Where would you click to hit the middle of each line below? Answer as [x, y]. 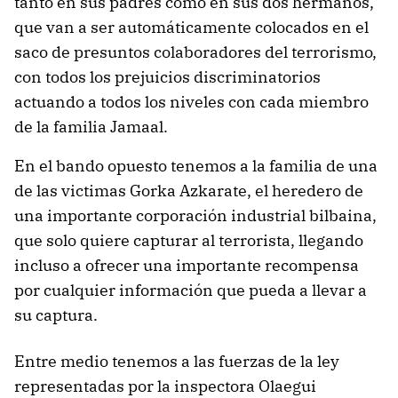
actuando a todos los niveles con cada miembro [191, 101]
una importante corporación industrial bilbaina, [195, 215]
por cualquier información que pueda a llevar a [191, 290]
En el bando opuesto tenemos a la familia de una [196, 165]
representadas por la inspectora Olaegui [165, 386]
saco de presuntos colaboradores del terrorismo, [195, 52]
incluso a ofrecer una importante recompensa [187, 265]
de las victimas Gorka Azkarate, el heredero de [189, 190]
